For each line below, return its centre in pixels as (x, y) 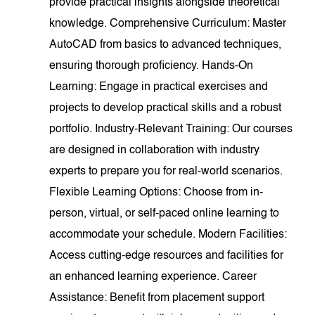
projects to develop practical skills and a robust (166, 108)
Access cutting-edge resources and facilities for (167, 256)
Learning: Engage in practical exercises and (159, 87)
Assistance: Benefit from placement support (157, 298)
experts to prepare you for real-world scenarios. (166, 172)
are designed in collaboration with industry (155, 150)
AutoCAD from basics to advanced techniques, (166, 45)
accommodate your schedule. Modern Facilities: (168, 235)
